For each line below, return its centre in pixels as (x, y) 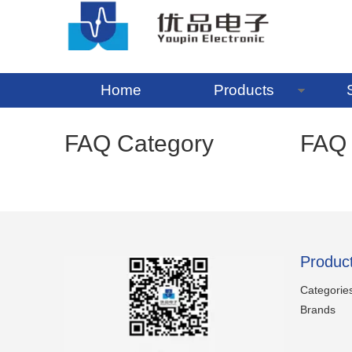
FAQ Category (139, 143)
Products (244, 90)
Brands (318, 310)
